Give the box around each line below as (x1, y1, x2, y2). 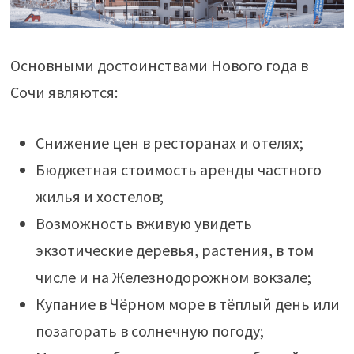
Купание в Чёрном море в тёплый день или (35, 294, 340, 314)
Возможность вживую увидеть (35, 213, 252, 234)
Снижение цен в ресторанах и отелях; (35, 133, 303, 153)
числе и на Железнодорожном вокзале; (35, 267, 311, 288)
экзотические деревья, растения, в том (35, 240, 314, 261)
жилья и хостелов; (35, 186, 164, 207)
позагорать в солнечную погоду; (35, 321, 264, 341)
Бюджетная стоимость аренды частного (35, 160, 322, 180)
